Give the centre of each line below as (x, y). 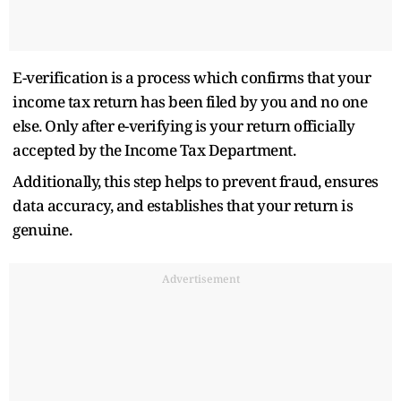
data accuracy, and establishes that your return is (183, 205)
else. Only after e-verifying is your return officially (183, 125)
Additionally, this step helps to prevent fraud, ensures (196, 181)
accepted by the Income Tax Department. (154, 149)
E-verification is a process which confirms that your (192, 77)
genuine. (42, 229)
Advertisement (200, 278)
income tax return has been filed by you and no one (190, 101)
